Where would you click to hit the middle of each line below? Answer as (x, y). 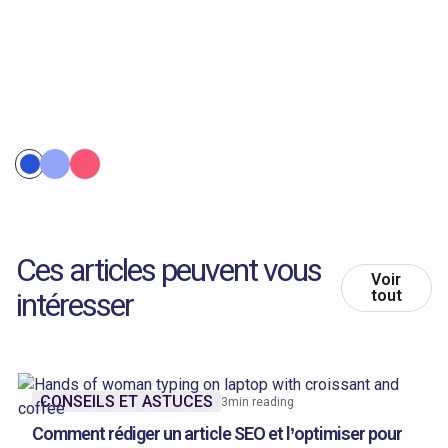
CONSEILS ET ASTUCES (126, 401)
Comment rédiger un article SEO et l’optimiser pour (217, 434)
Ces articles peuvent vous (168, 270)
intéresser (74, 305)
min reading (261, 401)
